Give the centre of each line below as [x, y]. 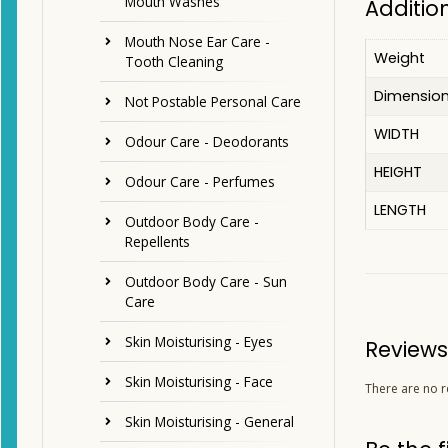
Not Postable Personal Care [213, 102]
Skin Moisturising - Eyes [199, 342]
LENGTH [399, 210]
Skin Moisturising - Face [199, 382]
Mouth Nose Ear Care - [197, 42]
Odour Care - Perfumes [200, 182]
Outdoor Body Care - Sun [206, 282]
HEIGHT [397, 172]
